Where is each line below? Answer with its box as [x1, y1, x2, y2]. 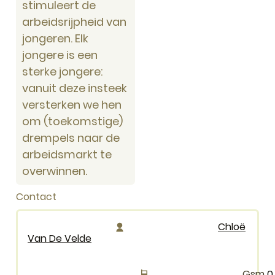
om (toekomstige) [22, 113, 123, 129]
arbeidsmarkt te [22, 146, 112, 162]
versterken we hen [22, 96, 122, 112]
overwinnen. [22, 163, 87, 179]
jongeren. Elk [22, 30, 88, 46]
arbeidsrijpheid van [22, 14, 126, 29]
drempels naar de [22, 130, 120, 145]
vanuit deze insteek [22, 80, 127, 96]
